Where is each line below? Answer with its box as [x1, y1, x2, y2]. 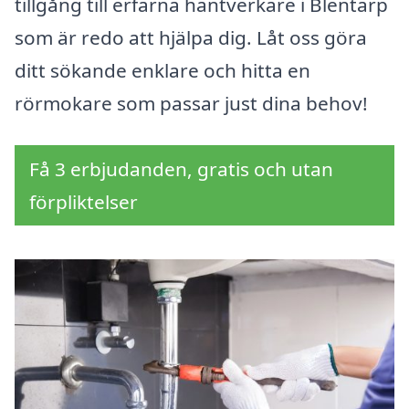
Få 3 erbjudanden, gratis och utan [29, 156, 333, 183]
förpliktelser [29, 189, 138, 215]
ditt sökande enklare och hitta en [15, 58, 310, 84]
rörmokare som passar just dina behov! [15, 90, 368, 117]
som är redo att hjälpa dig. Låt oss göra [15, 25, 367, 51]
